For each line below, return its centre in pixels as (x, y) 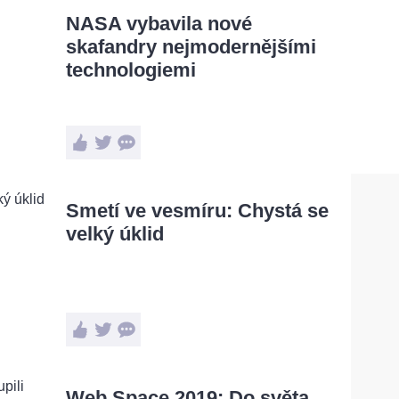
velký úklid (115, 234)
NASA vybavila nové (159, 24)
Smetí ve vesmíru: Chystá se (197, 211)
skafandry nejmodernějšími (191, 47)
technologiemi (131, 70)
